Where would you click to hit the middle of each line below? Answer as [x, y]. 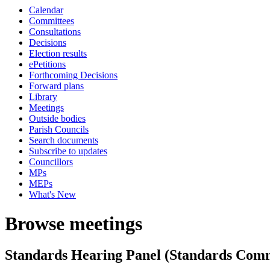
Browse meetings [74, 224]
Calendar [46, 10]
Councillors [51, 162]
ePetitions [47, 64]
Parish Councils [59, 129]
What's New [52, 194]
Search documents [64, 140]
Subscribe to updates [68, 151]
